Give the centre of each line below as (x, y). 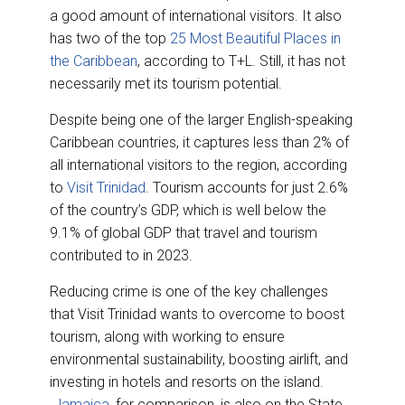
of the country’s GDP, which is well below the (188, 211)
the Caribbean (94, 61)
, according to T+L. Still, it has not (241, 61)
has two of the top (110, 39)
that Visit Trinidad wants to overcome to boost (197, 315)
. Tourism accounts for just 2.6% (247, 188)
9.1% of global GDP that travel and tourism (184, 233)
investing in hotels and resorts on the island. (187, 382)
